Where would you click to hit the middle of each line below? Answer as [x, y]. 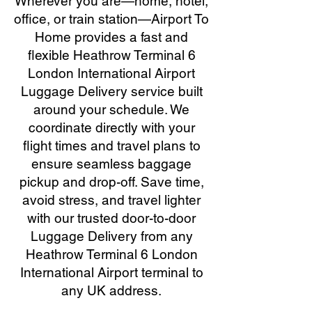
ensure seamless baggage [111, 164]
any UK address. [111, 290]
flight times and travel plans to [111, 146]
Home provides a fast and [111, 37]
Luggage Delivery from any [111, 236]
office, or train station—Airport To [111, 19]
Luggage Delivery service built [111, 91]
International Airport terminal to [111, 272]
